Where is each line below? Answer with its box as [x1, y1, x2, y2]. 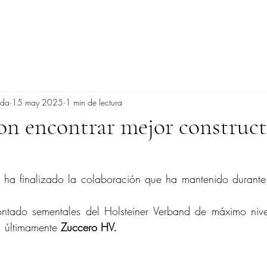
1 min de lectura [66, 96, 122, 108]
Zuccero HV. [61, 220, 117, 234]
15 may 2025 [12, 96, 63, 108]
